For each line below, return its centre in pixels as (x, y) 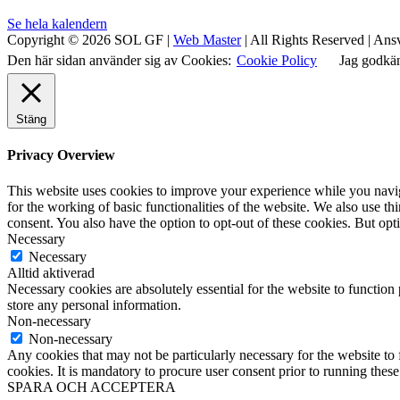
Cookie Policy (277, 61)
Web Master (207, 40)
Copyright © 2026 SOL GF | (90, 40)
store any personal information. (94, 304)
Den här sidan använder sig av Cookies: (121, 61)
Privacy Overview (61, 155)
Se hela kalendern (57, 24)
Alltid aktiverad (51, 272)
